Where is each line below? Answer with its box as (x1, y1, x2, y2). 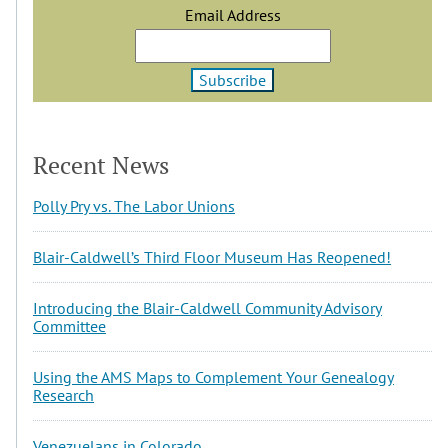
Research (33, 384, 94, 405)
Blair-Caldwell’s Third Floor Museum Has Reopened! (33, 246, 391, 267)
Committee (33, 315, 106, 336)
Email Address (184, 4, 281, 25)
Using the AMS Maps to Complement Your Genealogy (33, 366, 394, 387)
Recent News (33, 148, 169, 181)
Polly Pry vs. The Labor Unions (33, 195, 235, 216)
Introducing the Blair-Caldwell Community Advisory (33, 297, 382, 318)
